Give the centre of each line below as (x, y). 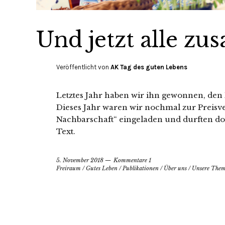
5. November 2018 (80, 160)
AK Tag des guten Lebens (149, 67)
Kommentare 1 (132, 160)
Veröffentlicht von (83, 67)
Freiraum (69, 168)
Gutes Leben (102, 168)
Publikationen (141, 168)
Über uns (175, 168)
